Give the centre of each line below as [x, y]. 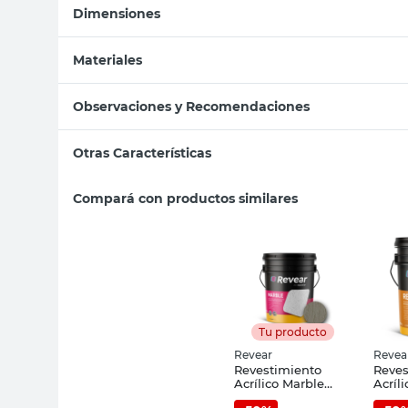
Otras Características [142, 153]
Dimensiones [117, 13]
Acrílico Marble [279, 383]
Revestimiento [278, 369]
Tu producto [293, 331]
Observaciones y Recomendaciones [191, 106]
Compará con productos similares [185, 198]
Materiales [107, 60]
